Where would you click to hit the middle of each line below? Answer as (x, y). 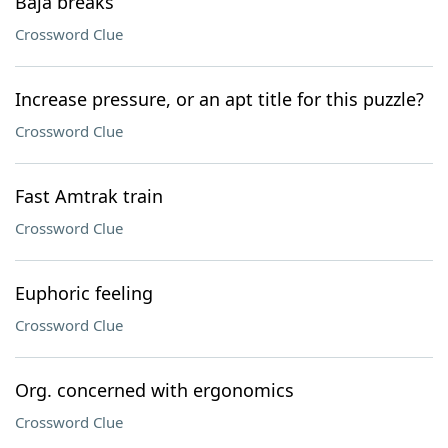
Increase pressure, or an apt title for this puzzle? (219, 99)
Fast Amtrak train (89, 196)
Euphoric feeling (84, 293)
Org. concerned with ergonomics (154, 390)
